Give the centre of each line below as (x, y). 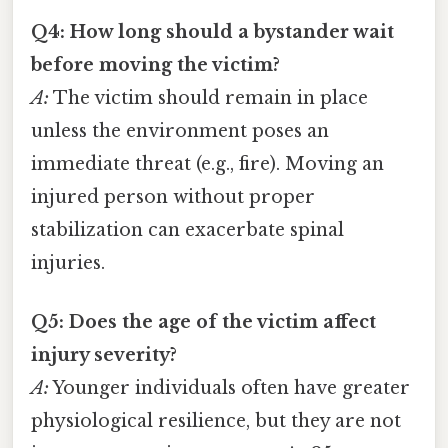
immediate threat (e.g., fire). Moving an (207, 163)
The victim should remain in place (208, 97)
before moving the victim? (155, 64)
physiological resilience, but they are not (216, 421)
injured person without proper (173, 196)
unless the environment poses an (180, 130)
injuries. (68, 262)
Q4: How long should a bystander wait (212, 31)
